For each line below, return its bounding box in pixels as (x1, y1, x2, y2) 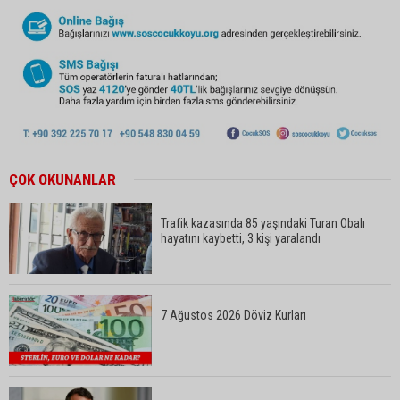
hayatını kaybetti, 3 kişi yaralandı (161, 230, 321, 246)
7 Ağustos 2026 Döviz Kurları (161, 307, 306, 322)
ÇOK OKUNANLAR (9, 170, 116, 188)
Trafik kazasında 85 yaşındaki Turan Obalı (161, 215, 365, 230)
